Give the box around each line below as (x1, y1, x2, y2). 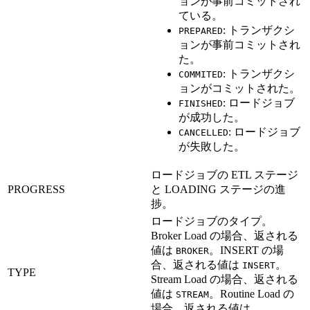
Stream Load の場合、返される (151, 273, 298, 285)
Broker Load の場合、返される (151, 229, 298, 241)
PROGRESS (8, 183, 65, 195)
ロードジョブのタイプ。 (151, 215, 273, 227)
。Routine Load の (209, 287, 294, 300)
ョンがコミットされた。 (179, 82, 300, 94)
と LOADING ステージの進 (151, 183, 286, 195)
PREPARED (179, 25, 223, 36)
